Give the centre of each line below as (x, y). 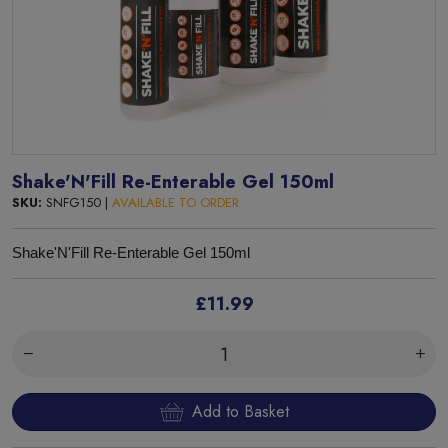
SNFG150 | (77, 202)
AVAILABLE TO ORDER (175, 202)
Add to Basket (240, 411)
